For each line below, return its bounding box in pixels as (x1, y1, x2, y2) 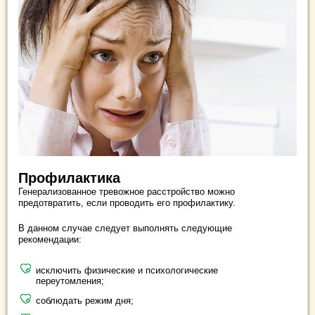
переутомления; (36, 276, 104, 287)
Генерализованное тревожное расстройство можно (18, 186, 235, 198)
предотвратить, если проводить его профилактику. (18, 198, 236, 209)
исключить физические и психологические (36, 265, 218, 276)
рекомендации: (18, 234, 82, 245)
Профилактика (18, 170, 120, 186)
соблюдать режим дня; (36, 295, 134, 307)
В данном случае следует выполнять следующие (18, 223, 232, 234)
